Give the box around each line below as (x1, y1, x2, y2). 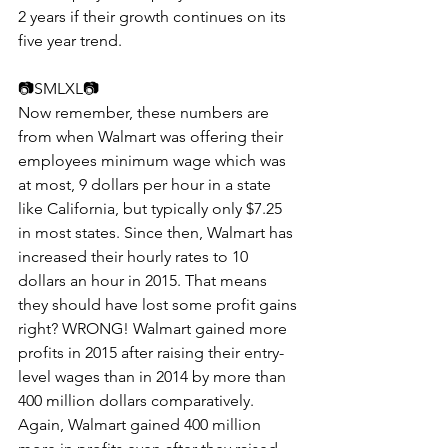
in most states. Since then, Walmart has (18, 223, 297, 242)
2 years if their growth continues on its (18, 7, 290, 26)
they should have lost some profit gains (18, 295, 301, 314)
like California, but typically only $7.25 (18, 199, 286, 218)
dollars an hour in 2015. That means (18, 271, 271, 290)
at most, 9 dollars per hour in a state (18, 175, 275, 194)
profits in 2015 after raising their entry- (18, 343, 284, 362)
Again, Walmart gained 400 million (18, 415, 265, 434)
